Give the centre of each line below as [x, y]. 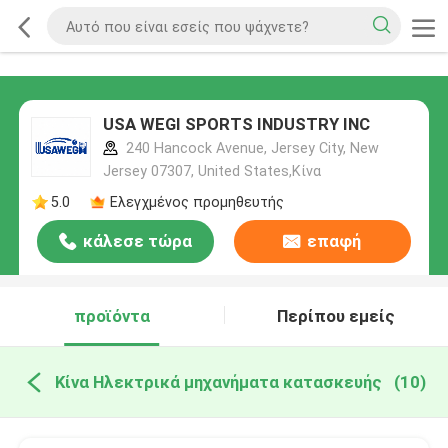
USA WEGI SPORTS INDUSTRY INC [236, 124]
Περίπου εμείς [336, 316]
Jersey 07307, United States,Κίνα [211, 171]
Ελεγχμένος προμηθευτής [196, 201]
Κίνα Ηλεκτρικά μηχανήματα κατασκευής [218, 381]
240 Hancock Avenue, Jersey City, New [250, 148]
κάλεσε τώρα [138, 241]
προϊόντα [111, 316]
